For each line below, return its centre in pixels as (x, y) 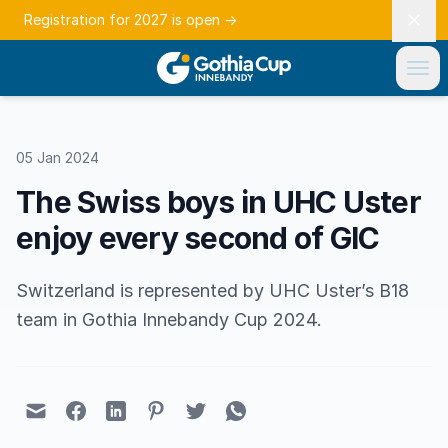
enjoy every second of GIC (198, 238)
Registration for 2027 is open (124, 19)
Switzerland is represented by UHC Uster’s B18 (212, 290)
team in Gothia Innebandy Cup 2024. (169, 319)
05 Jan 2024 (57, 157)
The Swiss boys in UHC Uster (218, 202)
